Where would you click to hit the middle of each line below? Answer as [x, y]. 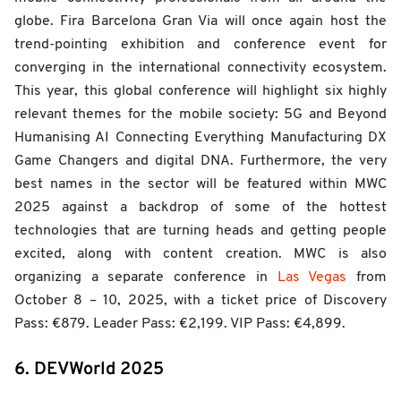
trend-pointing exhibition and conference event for [200, 44]
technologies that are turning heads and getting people [200, 230]
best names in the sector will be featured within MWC [200, 184]
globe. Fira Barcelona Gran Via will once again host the [200, 21]
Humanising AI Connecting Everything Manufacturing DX [200, 137]
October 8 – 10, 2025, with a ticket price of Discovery [200, 300]
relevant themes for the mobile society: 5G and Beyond [200, 114]
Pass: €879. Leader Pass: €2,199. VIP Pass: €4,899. [180, 324]
